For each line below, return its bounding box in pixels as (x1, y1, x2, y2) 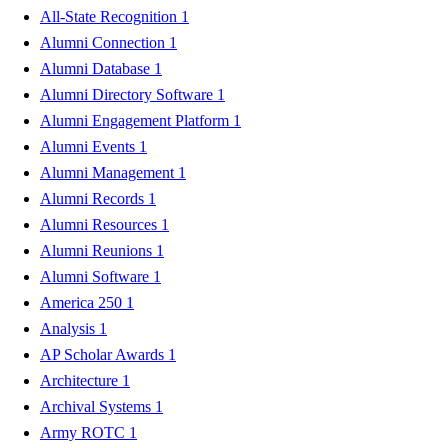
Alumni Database (40, 59, 154, 77)
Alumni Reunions (40, 241, 156, 259)
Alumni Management (40, 163, 178, 181)
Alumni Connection (40, 33, 169, 51)
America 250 (40, 293, 126, 311)
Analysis (40, 319, 99, 337)
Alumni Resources (40, 215, 161, 233)
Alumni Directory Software (40, 85, 217, 103)
